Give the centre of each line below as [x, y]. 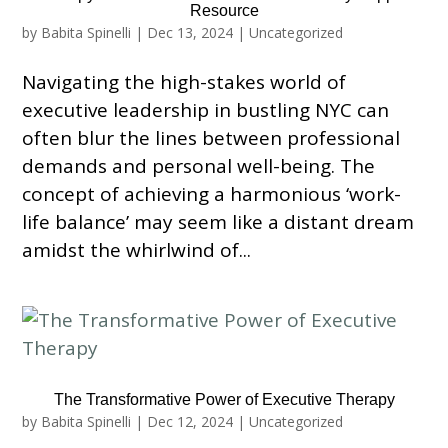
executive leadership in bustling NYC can [206, 110]
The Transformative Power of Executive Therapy [224, 399]
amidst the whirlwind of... [137, 250]
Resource [224, 10]
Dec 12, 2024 [190, 421]
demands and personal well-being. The [199, 166]
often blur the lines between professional [211, 138]
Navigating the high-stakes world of [184, 82]
